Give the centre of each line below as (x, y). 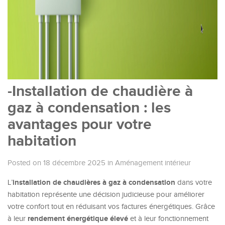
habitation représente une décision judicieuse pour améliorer (106, 195)
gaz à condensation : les (89, 108)
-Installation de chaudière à (100, 91)
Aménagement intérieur (153, 163)
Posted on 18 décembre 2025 (57, 163)
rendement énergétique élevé (78, 219)
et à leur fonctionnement (168, 219)
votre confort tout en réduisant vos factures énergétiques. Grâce (111, 207)
